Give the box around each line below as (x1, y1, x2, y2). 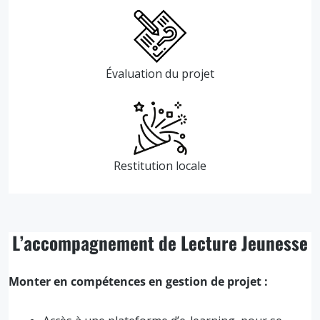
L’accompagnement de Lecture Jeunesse (12, 229, 308, 256)
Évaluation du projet (106, 65, 214, 81)
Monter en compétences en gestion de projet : (9, 273, 268, 289)
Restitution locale (114, 157, 206, 174)
